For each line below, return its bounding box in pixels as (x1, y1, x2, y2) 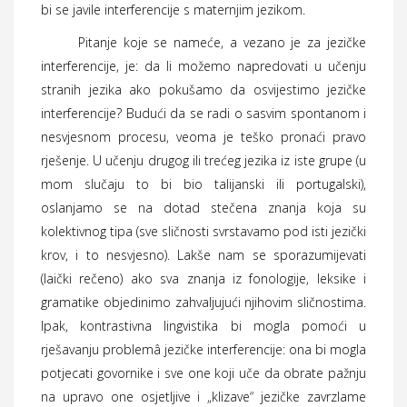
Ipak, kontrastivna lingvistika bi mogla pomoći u (41, 317, 366, 334)
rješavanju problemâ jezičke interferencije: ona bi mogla (41, 341, 366, 358)
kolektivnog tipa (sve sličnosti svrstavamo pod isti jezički (41, 223, 366, 240)
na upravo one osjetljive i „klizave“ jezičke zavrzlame (41, 388, 366, 405)
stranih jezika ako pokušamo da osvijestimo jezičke (41, 81, 366, 98)
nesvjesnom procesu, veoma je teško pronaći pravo (41, 128, 366, 145)
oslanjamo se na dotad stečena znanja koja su (41, 199, 366, 216)
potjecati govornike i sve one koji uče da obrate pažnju (41, 364, 366, 382)
